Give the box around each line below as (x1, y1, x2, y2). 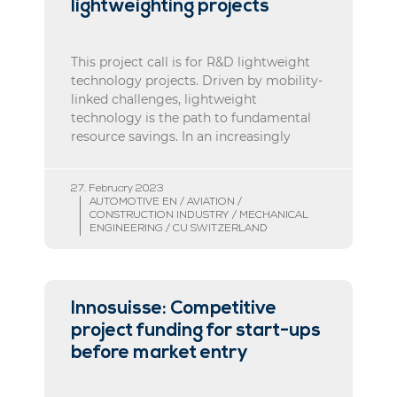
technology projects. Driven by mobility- (71, 72, 323, 89)
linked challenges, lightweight (71, 90, 257, 107)
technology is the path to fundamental (71, 109, 311, 126)
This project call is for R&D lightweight (71, 53, 310, 70)
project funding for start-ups (71, 321, 321, 340)
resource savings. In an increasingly (71, 128, 291, 144)
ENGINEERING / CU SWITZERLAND (90, 222, 268, 234)
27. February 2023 (71, 183, 164, 194)
